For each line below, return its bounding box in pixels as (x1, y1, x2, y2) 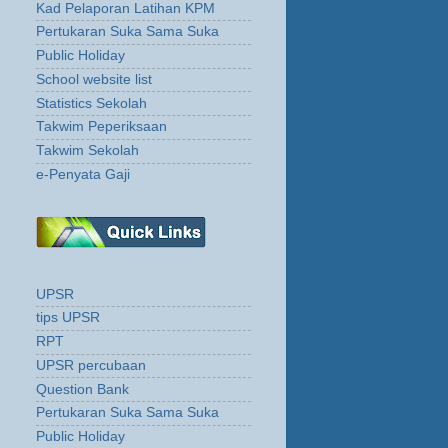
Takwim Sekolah (36, 143, 139, 159)
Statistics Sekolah (36, 95, 147, 111)
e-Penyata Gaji (36, 166, 130, 182)
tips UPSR (36, 310, 100, 326)
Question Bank (36, 381, 129, 397)
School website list (36, 71, 152, 87)
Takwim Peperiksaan (36, 119, 167, 135)
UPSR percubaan (36, 357, 146, 373)
